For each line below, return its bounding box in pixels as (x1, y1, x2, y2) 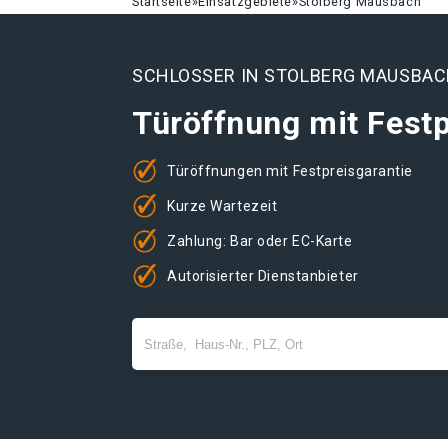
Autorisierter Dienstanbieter (167, 267, 359, 284)
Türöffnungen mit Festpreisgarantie (167, 162, 414, 179)
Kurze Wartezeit (167, 197, 278, 214)
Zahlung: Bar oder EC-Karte (167, 232, 353, 249)
